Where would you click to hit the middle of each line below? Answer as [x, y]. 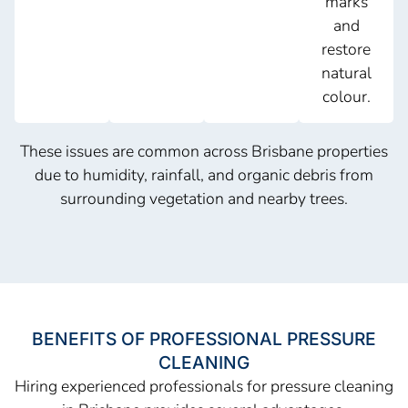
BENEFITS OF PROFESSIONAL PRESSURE [204, 339]
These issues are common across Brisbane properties [204, 152]
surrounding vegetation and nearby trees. [204, 199]
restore [346, 50]
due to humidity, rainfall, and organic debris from [204, 175]
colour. [346, 97]
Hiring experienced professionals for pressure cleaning [204, 387]
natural [346, 73]
